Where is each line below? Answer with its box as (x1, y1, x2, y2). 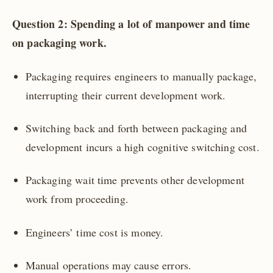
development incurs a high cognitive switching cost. (25, 140, 260, 155)
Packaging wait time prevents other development (25, 172, 244, 188)
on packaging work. (12, 35, 107, 51)
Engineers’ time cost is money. (25, 224, 164, 239)
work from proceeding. (25, 191, 129, 207)
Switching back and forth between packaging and (25, 121, 247, 136)
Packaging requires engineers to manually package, (25, 68, 257, 83)
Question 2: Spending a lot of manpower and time (12, 16, 250, 32)
